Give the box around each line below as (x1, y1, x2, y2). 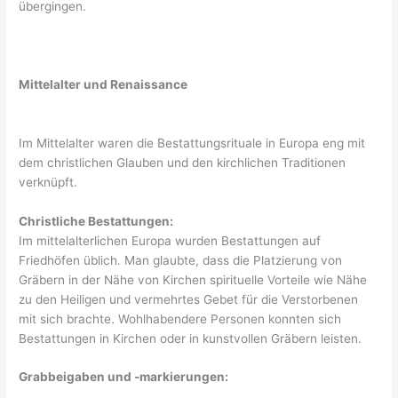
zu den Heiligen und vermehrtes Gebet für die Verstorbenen (19, 291, 359, 306)
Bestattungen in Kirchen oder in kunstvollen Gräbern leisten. (19, 330, 362, 346)
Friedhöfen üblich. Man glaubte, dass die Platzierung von (19, 252, 343, 267)
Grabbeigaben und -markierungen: (19, 370, 229, 385)
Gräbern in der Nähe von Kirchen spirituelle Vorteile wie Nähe (19, 272, 368, 287)
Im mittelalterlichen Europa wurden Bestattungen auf (19, 233, 322, 248)
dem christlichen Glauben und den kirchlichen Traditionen (19, 155, 346, 170)
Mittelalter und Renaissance (19, 76, 188, 92)
